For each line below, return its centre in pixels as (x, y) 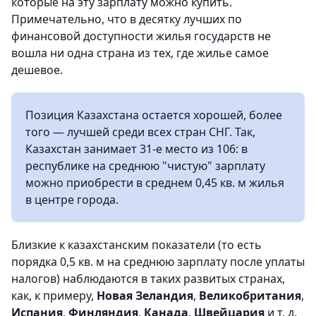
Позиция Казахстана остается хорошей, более (154, 115)
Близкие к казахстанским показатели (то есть (136, 244)
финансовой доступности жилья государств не (141, 36)
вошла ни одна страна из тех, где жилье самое (140, 53)
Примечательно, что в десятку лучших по (127, 19)
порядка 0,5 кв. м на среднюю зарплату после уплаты (158, 261)
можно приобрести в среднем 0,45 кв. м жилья (155, 182)
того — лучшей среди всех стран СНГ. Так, (140, 132)
